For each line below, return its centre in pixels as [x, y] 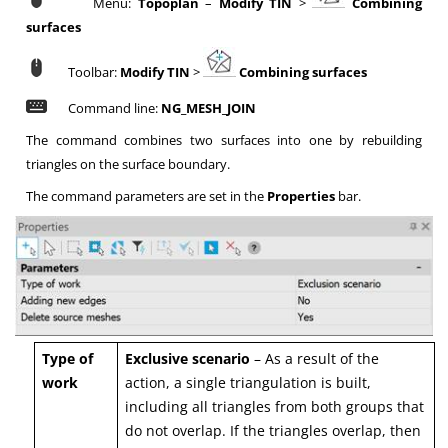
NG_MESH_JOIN [209, 108]
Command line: [104, 108]
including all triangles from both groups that [275, 407]
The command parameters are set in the [147, 196]
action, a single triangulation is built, [248, 383]
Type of [68, 359]
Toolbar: [84, 72]
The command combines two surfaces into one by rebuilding [224, 140]
